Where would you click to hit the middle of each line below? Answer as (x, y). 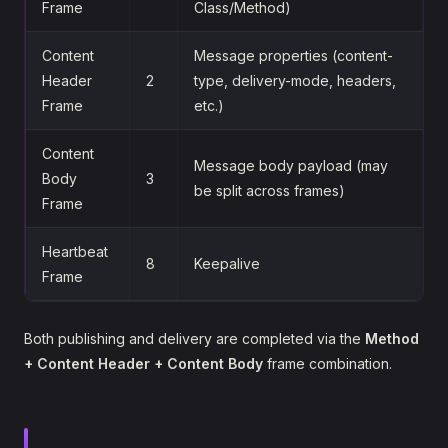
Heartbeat (75, 251)
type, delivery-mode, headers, (295, 80)
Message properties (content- (293, 55)
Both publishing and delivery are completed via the (194, 338)
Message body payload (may (291, 165)
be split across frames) (269, 190)
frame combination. (327, 363)
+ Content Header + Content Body (143, 363)
